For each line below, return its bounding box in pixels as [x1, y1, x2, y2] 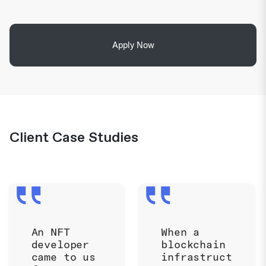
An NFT [31, 225, 70, 239]
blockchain [161, 237, 226, 251]
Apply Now [112, 39, 154, 50]
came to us [31, 250, 96, 264]
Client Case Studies [9, 129, 138, 146]
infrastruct [161, 250, 232, 264]
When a [161, 225, 200, 239]
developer [31, 237, 90, 251]
